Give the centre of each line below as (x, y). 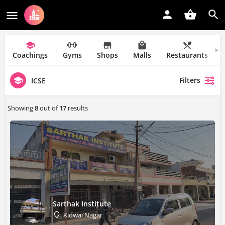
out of (49, 108)
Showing (21, 108)
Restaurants (187, 55)
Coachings (30, 55)
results (77, 108)
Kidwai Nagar (83, 215)
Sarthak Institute (82, 203)
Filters (190, 80)
